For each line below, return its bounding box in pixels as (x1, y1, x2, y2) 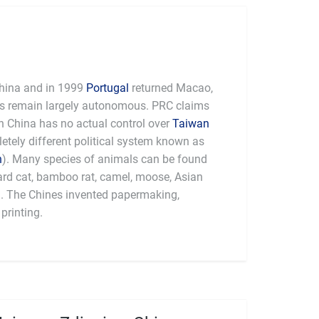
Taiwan (172, 117, 209, 130)
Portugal (86, 81, 129, 95)
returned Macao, (129, 81, 213, 95)
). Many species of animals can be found (2, 152, 207, 166)
